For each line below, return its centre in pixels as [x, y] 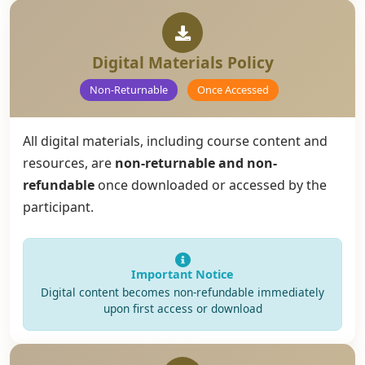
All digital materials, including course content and [175, 141]
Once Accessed [233, 90]
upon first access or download [182, 308]
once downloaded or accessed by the [211, 185]
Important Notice [182, 274]
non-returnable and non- [196, 163]
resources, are [69, 163]
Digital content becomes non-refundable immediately [182, 292]
